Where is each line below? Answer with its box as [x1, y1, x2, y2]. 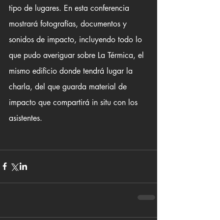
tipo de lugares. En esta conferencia [9, 2, 132, 13]
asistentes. [9, 112, 45, 123]
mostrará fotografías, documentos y [9, 18, 129, 29]
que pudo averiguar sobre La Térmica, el [9, 50, 146, 60]
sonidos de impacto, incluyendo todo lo [9, 34, 144, 45]
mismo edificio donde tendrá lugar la [9, 65, 135, 76]
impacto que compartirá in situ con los [9, 97, 140, 108]
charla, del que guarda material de [9, 81, 129, 92]
